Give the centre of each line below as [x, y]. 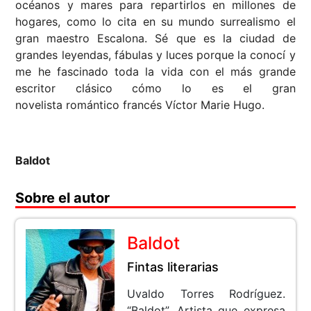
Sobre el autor [63, 198]
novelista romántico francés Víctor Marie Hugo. [140, 105]
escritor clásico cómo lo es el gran [155, 89]
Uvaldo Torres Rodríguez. [206, 294]
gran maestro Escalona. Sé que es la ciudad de [155, 39]
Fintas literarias [173, 267]
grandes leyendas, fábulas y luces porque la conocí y [155, 55]
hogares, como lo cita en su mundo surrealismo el [155, 22]
